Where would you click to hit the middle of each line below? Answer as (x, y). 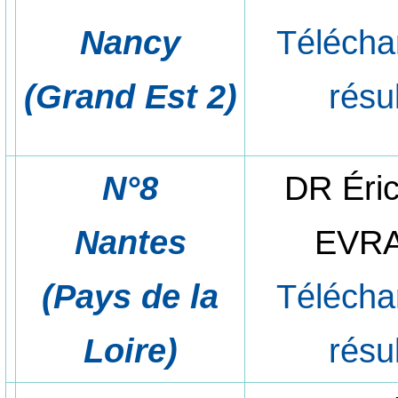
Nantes (130, 242)
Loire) (130, 350)
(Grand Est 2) (130, 96)
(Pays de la (131, 296)
